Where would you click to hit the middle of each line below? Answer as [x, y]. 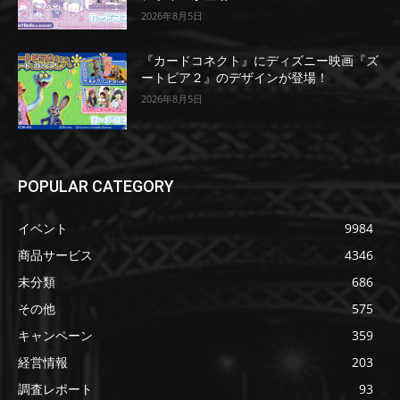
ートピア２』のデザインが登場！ [235, 78]
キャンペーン [55, 335]
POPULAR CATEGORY [96, 186]
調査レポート [55, 388]
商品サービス [55, 254]
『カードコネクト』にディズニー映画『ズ [260, 61]
